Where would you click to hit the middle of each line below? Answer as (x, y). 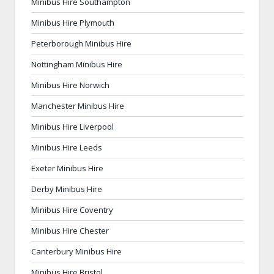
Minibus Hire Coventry (72, 209)
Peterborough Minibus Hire (81, 43)
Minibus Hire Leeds (67, 147)
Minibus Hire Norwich (70, 85)
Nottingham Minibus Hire (77, 64)
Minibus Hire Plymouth (73, 22)
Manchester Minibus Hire (78, 106)
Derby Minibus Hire (67, 189)
